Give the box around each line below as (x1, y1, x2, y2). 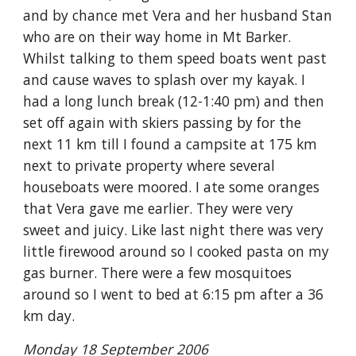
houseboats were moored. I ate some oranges (23, 177, 320, 196)
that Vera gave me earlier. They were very (23, 199, 294, 218)
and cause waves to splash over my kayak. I (23, 70, 306, 89)
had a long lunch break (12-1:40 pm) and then (23, 91, 325, 110)
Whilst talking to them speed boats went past (23, 48, 327, 68)
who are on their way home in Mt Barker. (23, 27, 292, 46)
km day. (23, 306, 75, 325)
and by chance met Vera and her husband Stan (23, 6, 333, 25)
